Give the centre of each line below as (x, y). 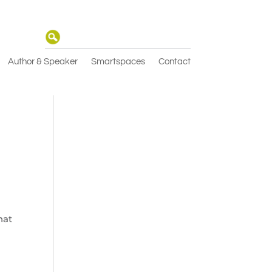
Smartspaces (118, 62)
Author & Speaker (42, 62)
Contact (174, 62)
